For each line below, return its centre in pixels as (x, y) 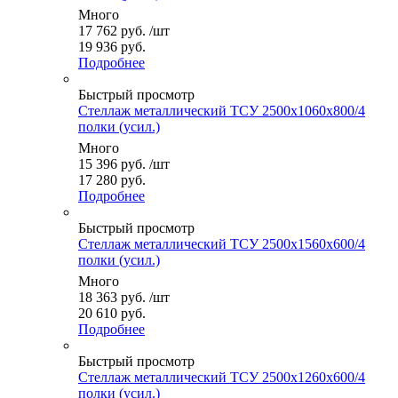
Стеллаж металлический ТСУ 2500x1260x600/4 (222, 377)
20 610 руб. (112, 313)
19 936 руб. (112, 46)
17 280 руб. (112, 179)
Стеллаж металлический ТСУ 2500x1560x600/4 (222, 243)
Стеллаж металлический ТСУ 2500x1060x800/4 (222, 110)
